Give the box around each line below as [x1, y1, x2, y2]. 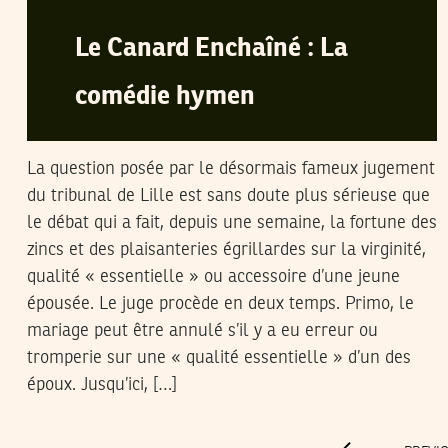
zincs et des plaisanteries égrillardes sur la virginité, [27, 241, 426, 259]
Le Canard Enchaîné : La [75, 36, 348, 62]
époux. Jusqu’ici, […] [27, 376, 177, 394]
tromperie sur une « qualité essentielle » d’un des [27, 349, 411, 367]
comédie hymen [75, 84, 255, 110]
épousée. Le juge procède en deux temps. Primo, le [27, 295, 414, 313]
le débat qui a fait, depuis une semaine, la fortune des [27, 214, 437, 232]
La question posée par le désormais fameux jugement [27, 160, 435, 178]
